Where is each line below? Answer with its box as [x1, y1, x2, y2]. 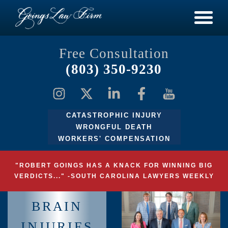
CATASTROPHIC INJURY [66, 111, 162, 119]
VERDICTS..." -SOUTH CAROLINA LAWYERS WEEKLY [14, 173, 214, 180]
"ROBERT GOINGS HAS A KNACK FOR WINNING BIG [15, 162, 213, 169]
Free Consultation [59, 46, 169, 61]
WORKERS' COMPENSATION [58, 135, 170, 142]
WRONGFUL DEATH [76, 123, 152, 131]
